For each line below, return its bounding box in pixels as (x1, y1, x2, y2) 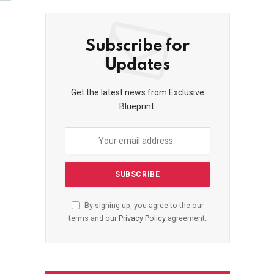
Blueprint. (119, 102, 156, 112)
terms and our (68, 213, 119, 223)
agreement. (165, 213, 207, 223)
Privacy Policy (118, 213, 166, 223)
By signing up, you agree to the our (82, 201, 204, 210)
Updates (105, 57, 170, 74)
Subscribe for (85, 38, 190, 55)
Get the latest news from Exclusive (70, 87, 204, 98)
